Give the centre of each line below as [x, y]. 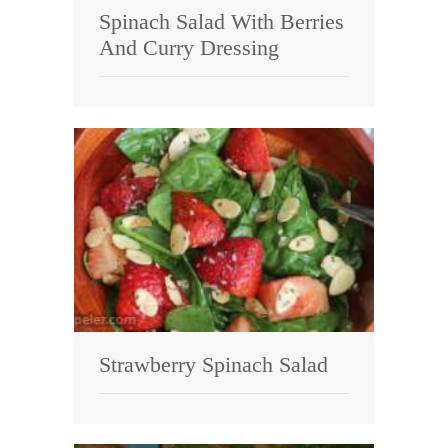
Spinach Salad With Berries [221, 22]
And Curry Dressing [189, 48]
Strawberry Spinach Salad [213, 365]
